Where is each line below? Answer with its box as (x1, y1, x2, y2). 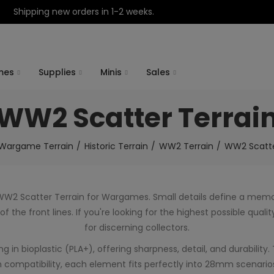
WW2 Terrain (158, 140, 213, 152)
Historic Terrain (84, 140, 148, 152)
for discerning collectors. (84, 221, 190, 234)
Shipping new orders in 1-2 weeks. (13, 6, 155, 18)
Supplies (39, 66, 76, 78)
